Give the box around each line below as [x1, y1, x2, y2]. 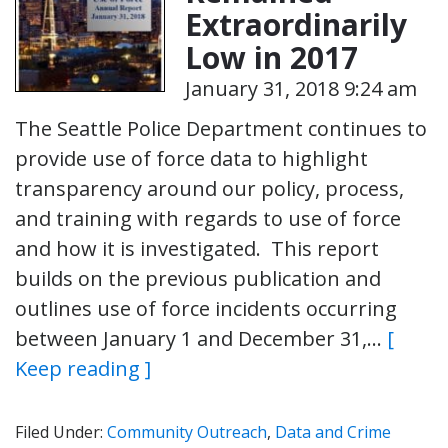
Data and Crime [275, 420, 391, 443]
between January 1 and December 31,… [15, 324, 387, 352]
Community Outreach [107, 420, 267, 443]
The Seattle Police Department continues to [15, 114, 427, 142]
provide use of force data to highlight [15, 144, 368, 172]
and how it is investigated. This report [15, 234, 379, 262]
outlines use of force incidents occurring [15, 294, 397, 322]
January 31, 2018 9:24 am [185, 74, 417, 102]
